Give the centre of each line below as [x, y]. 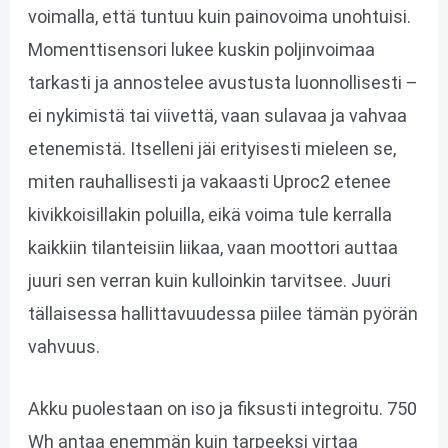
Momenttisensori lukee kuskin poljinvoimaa [201, 49]
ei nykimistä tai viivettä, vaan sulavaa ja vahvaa [217, 115]
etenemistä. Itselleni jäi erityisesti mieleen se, [211, 148]
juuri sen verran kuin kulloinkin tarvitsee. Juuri [209, 280]
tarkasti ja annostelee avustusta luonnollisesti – [222, 82]
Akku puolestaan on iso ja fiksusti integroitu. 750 [222, 408]
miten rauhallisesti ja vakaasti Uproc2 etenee [209, 181]
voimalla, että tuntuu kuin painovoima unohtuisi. [219, 16]
